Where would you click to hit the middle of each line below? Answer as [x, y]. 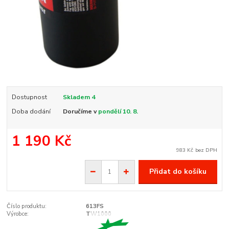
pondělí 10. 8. [118, 111]
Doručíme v [80, 111]
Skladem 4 [79, 97]
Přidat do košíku [178, 172]
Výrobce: [18, 214]
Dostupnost [29, 97]
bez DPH [207, 150]
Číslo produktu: [27, 206]
